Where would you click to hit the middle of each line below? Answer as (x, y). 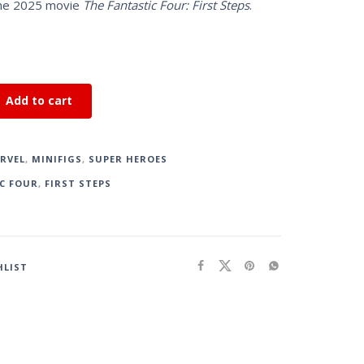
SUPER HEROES (128, 159)
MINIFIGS (56, 159)
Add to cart (39, 101)
